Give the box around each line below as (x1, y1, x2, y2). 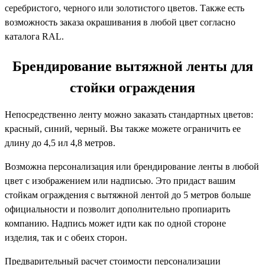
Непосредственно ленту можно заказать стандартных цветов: (5, 109, 253, 119)
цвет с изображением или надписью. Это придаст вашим (5, 175, 235, 186)
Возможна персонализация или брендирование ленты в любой (5, 161, 259, 172)
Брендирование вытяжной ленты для (12, 58, 253, 74)
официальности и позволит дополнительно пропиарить (5, 203, 230, 214)
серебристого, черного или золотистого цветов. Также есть (5, 2, 244, 13)
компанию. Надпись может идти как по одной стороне (5, 218, 226, 228)
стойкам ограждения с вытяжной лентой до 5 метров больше (5, 189, 251, 200)
